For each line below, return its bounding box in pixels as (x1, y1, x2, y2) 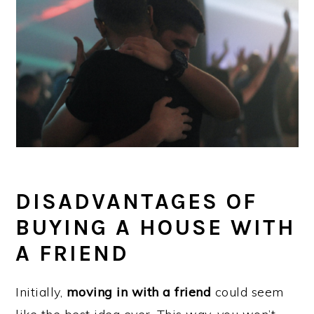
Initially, (15, 284, 67, 300)
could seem (211, 284, 284, 300)
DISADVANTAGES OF (15, 189, 258, 214)
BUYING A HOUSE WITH (15, 214, 296, 240)
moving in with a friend (66, 284, 212, 300)
